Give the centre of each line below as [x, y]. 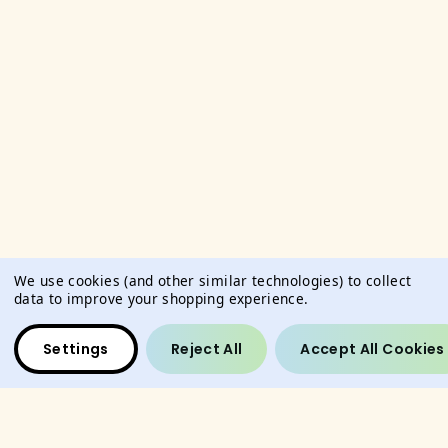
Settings [76, 348]
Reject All [206, 348]
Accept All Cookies [372, 348]
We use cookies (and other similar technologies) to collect [213, 280]
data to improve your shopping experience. [161, 298]
